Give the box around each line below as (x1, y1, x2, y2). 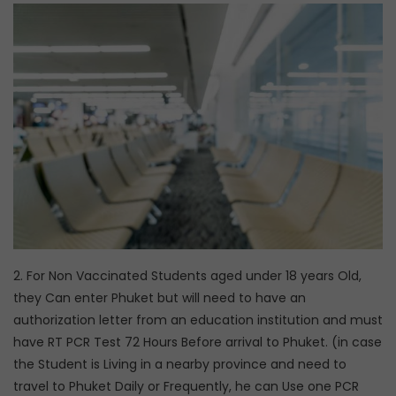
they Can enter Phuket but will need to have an (13, 289, 306, 308)
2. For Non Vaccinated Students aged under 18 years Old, (13, 267, 362, 286)
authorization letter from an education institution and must (13, 311, 383, 330)
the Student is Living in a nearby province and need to (13, 355, 346, 374)
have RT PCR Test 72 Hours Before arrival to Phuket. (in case (13, 333, 382, 352)
